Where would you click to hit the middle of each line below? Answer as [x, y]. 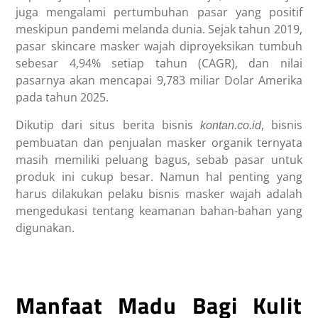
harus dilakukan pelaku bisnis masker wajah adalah [159, 194]
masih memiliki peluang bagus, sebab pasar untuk [159, 160]
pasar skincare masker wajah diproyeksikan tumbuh [159, 46]
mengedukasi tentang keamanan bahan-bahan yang [159, 211]
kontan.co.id [230, 126]
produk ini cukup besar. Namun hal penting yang [159, 177]
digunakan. [45, 228]
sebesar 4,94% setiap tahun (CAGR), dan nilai [159, 64]
